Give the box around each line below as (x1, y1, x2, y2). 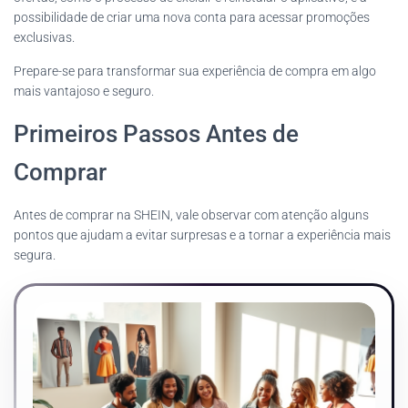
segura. (14, 248, 56, 262)
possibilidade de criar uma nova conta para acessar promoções (14, 10, 370, 25)
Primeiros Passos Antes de (14, 120, 299, 148)
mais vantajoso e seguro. (14, 84, 154, 98)
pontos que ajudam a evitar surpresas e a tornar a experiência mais (14, 228, 391, 242)
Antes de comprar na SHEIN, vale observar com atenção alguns (14, 208, 369, 222)
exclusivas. (14, 30, 75, 45)
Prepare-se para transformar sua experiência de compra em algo (14, 64, 376, 78)
